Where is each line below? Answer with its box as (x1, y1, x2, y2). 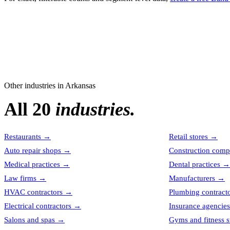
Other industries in (4, 81, 65, 90)
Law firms (4, 174, 36, 182)
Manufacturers (169, 174, 215, 182)
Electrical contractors (4, 202, 71, 210)
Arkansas (65, 81, 95, 90)
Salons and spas (4, 216, 55, 224)
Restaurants (4, 132, 41, 141)
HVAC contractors (4, 188, 63, 196)
